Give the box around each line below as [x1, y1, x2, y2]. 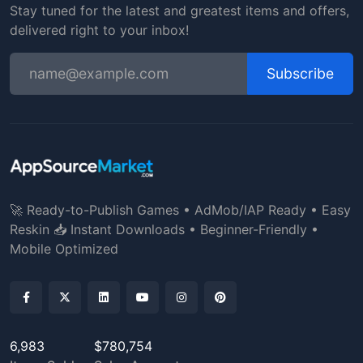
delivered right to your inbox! [10, 22, 189, 38]
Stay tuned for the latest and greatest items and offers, [10, 2, 349, 19]
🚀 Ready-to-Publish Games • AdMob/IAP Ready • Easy [10, 202, 351, 218]
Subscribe [267, 65, 334, 82]
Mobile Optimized [10, 241, 118, 257]
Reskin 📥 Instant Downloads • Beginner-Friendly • [10, 221, 318, 237]
